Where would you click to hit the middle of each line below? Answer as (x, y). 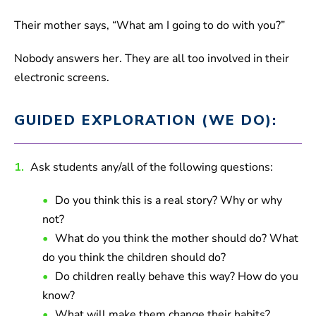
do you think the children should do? (134, 258)
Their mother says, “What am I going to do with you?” (150, 26)
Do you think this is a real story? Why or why (169, 201)
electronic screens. (62, 78)
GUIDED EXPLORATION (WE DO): (146, 121)
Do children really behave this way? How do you (177, 277)
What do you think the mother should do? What (177, 239)
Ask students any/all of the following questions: (152, 168)
